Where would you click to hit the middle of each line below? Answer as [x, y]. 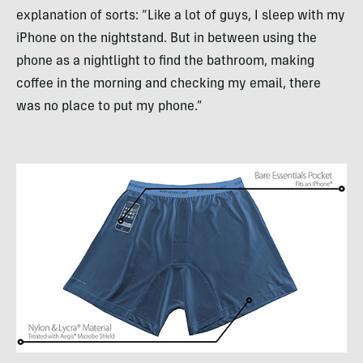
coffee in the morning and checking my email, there [169, 84]
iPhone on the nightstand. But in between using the [167, 39]
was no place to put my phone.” [109, 107]
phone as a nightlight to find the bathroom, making [165, 62]
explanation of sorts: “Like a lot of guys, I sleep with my [181, 16]
